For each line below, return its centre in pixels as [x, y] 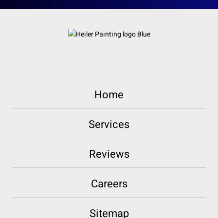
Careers [109, 184]
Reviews [109, 154]
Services [109, 125]
